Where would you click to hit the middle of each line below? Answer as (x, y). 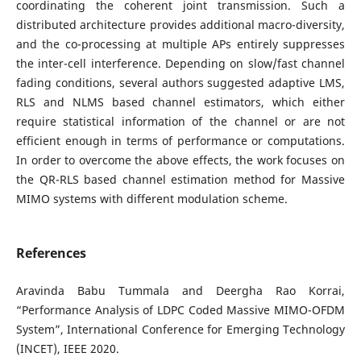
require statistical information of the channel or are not (180, 121)
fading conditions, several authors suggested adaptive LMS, (180, 83)
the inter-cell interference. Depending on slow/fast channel (180, 63)
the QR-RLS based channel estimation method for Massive (180, 179)
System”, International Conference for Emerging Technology (180, 330)
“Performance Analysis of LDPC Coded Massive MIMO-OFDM (180, 310)
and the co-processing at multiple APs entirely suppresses (180, 44)
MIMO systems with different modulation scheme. (151, 199)
